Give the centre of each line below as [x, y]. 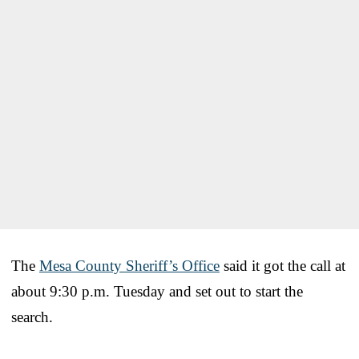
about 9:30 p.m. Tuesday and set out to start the [157, 291]
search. [32, 317]
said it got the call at [282, 265]
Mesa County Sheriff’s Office [129, 265]
